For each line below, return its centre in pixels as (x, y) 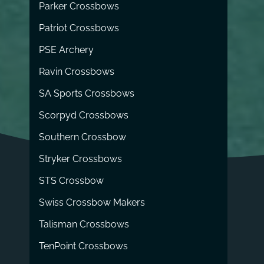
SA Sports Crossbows (87, 93)
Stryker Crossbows (81, 159)
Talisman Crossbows (84, 224)
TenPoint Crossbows (84, 246)
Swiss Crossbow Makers (92, 202)
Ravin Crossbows (77, 71)
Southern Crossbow (83, 137)
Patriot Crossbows (79, 28)
